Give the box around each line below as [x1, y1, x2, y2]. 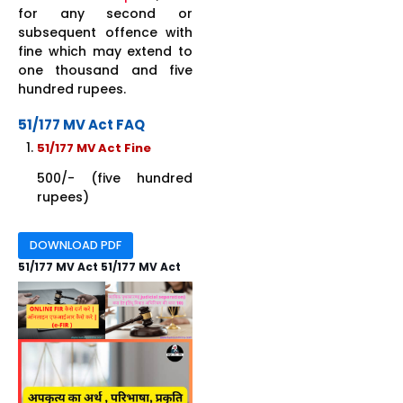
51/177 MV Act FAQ [18, 114, 145, 134]
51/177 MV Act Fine [37, 139, 151, 157]
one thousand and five [18, 60, 193, 79]
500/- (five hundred [37, 168, 193, 187]
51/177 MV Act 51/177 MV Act [18, 258, 181, 274]
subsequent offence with [18, 22, 193, 41]
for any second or [18, 4, 193, 22]
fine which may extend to [18, 41, 193, 60]
